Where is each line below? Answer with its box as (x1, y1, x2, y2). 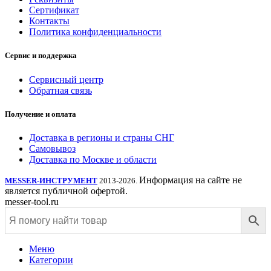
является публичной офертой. (5, 185, 128, 196)
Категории (29, 254, 73, 265)
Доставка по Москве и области (29, 154, 157, 165)
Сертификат (29, 5, 79, 16)
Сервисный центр (29, 74, 103, 85)
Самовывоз (29, 143, 76, 154)
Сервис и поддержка (5, 51, 77, 60)
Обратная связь (29, 85, 92, 96)
